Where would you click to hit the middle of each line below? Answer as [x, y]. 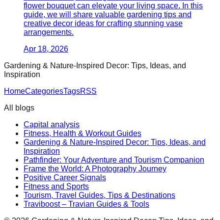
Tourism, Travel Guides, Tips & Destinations [99, 195]
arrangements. [49, 32]
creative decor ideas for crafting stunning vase [103, 23]
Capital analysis [52, 124]
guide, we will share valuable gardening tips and [108, 14]
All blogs [19, 108]
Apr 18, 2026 [46, 49]
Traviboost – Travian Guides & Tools [86, 204]
